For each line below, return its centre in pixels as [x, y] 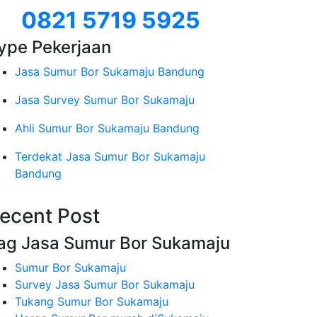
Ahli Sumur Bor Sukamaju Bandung [107, 128]
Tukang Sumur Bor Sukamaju [92, 301]
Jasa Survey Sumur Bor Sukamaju [105, 100]
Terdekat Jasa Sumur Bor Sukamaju [110, 156]
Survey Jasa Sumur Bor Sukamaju [105, 284]
